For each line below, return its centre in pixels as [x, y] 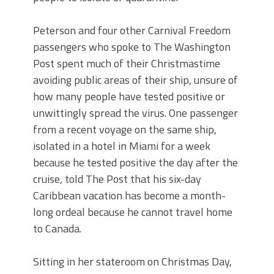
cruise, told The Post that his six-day [117, 179]
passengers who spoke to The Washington [132, 47]
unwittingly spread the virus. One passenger [135, 113]
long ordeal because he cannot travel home [133, 212]
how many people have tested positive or [129, 96]
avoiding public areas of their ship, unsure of [135, 80]
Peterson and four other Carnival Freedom [132, 30]
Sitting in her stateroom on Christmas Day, [132, 261]
